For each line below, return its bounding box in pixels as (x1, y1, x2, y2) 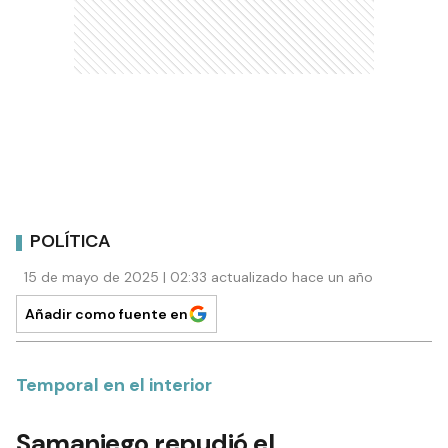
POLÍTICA (30, 229, 111, 254)
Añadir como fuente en (25, 304, 188, 323)
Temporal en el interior (16, 372, 212, 397)
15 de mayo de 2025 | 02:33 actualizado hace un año (24, 267, 373, 286)
